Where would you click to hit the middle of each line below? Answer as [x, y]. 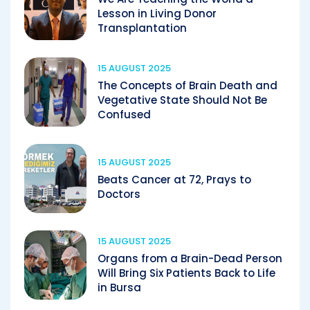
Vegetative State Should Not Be [182, 100]
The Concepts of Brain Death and [188, 85]
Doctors [119, 194]
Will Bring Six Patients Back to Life [186, 273]
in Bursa [119, 288]
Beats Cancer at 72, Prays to [174, 179]
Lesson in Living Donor [157, 13]
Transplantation [142, 28]
